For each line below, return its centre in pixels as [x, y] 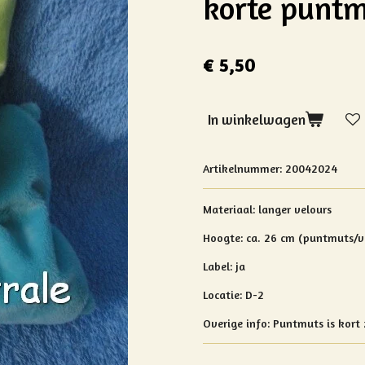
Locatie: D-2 [233, 294]
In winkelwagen [257, 119]
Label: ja [226, 266]
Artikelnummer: [242, 168]
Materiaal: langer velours [267, 209]
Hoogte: [224, 237]
